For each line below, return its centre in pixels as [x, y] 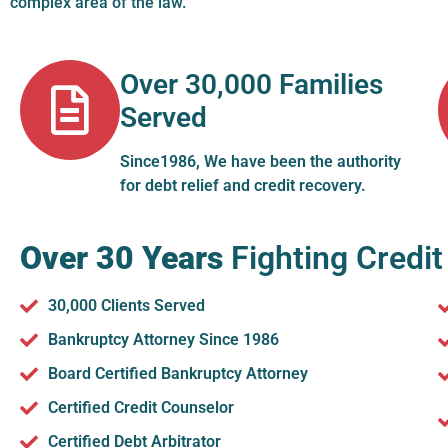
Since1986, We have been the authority [260, 161]
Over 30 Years [121, 257]
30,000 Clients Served [126, 305]
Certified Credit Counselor [140, 407]
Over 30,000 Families [251, 84]
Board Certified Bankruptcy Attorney [177, 373]
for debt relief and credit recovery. [243, 185]
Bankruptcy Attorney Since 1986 [163, 339]
